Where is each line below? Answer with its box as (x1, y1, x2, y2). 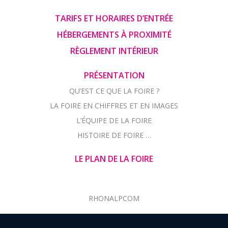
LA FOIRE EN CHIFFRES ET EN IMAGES (50, 135, 178, 145)
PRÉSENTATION (83, 104, 145, 116)
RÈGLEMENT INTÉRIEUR (70, 80, 158, 91)
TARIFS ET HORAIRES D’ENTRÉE (55, 47, 173, 59)
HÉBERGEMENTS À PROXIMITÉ (56, 64, 172, 75)
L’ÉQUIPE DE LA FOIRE (76, 150, 152, 160)
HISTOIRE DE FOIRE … (77, 165, 151, 175)
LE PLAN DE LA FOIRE (75, 188, 153, 199)
